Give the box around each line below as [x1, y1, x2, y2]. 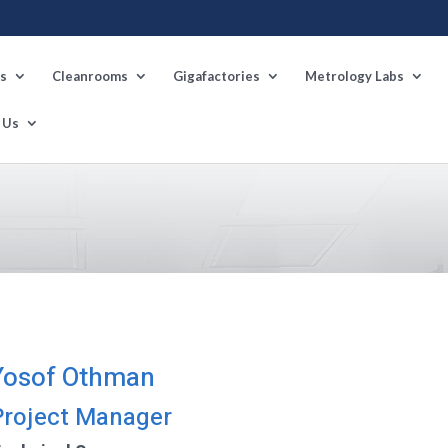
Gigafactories [173, 68, 260, 84]
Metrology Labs [305, 68, 404, 84]
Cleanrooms [52, 68, 128, 84]
